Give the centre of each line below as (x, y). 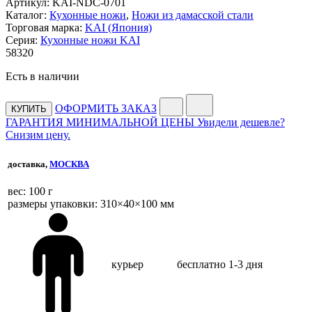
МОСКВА (69, 164)
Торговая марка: (44, 27)
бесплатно (201, 264)
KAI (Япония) (118, 27)
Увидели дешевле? (241, 122)
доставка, (29, 164)
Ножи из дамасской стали (193, 15)
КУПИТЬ (29, 109)
